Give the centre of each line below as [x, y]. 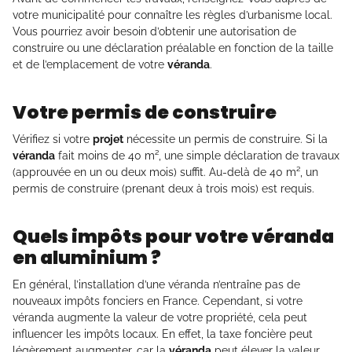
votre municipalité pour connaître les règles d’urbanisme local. [172, 15]
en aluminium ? [87, 258]
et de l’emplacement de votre [90, 65]
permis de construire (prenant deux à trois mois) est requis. [163, 189]
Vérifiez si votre [53, 139]
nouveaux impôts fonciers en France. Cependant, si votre [158, 301]
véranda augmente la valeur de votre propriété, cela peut [160, 318]
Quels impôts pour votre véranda [173, 237]
